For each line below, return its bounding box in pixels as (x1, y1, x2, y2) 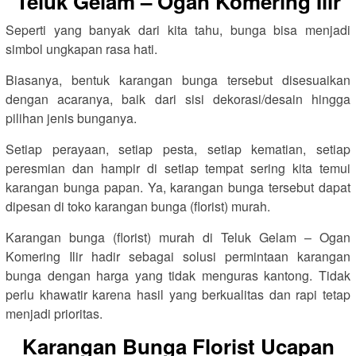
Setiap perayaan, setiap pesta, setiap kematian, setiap (6, 140, 350, 158)
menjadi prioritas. (6, 304, 103, 323)
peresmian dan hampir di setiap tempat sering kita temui (6, 159, 350, 177)
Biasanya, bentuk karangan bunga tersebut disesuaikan (6, 71, 350, 89)
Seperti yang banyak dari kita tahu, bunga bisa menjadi (6, 21, 350, 39)
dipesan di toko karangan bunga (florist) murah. (6, 197, 270, 215)
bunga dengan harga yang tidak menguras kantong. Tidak (6, 266, 350, 284)
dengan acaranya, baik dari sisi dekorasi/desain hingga (6, 90, 350, 108)
